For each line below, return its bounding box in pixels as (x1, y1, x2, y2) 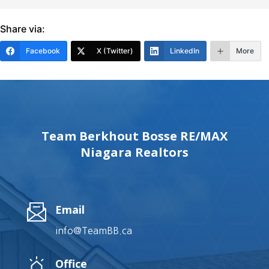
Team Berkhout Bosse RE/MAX (41, 128, 228, 145)
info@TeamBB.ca (55, 226, 132, 236)
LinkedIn (170, 46, 199, 56)
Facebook (26, 46, 60, 56)
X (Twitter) (97, 46, 133, 56)
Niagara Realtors (80, 144, 189, 161)
